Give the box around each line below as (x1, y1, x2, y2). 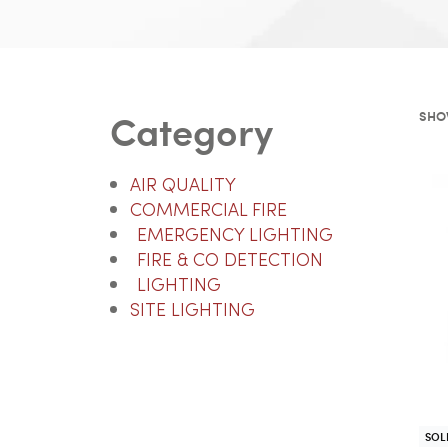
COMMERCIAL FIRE (129, 202, 287, 220)
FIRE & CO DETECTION (136, 252, 323, 270)
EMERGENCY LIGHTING (136, 227, 333, 245)
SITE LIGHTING (129, 302, 255, 320)
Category (109, 102, 273, 158)
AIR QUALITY (129, 177, 236, 195)
